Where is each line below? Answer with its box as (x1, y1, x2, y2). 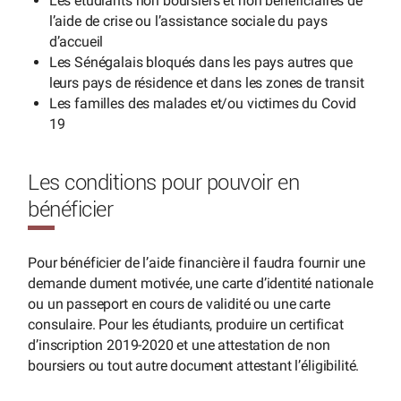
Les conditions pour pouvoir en (28, 172, 300, 194)
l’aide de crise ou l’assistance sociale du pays (48, 12, 328, 30)
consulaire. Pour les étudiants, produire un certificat (28, 315, 344, 333)
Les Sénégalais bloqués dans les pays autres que (48, 53, 353, 71)
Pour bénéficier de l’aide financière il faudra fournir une (28, 253, 366, 271)
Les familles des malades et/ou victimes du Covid (48, 94, 357, 112)
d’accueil (48, 32, 104, 50)
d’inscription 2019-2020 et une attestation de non (28, 336, 330, 354)
